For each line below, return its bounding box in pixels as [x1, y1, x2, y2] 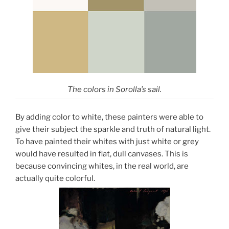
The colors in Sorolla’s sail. [67, 85, 162, 95]
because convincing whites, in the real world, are [15, 161, 189, 171]
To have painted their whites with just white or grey [15, 136, 199, 146]
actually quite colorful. [15, 173, 95, 183]
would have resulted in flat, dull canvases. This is [15, 149, 188, 158]
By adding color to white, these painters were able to [15, 112, 203, 122]
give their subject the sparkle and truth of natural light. [15, 124, 211, 134]
